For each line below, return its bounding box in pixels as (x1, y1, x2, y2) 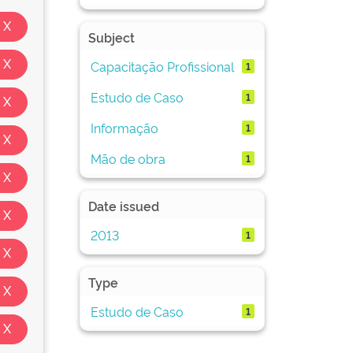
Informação (90, 118, 158, 136)
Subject (88, 28, 135, 46)
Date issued (88, 197, 159, 214)
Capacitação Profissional (90, 57, 234, 75)
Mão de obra (90, 149, 165, 167)
